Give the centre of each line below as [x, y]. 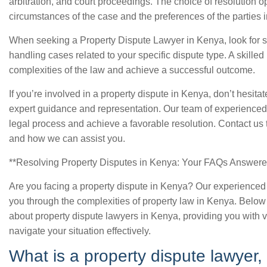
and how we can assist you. [67, 139]
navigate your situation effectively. [80, 231]
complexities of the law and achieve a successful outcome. [132, 70]
